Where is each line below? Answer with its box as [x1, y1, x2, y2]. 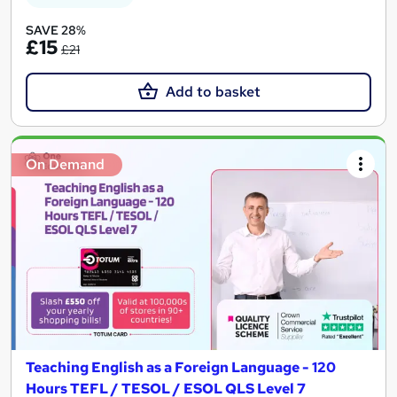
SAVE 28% [26, 22, 86, 39]
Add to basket [165, 82, 261, 102]
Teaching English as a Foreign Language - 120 [26, 357, 336, 377]
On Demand [26, 155, 105, 175]
